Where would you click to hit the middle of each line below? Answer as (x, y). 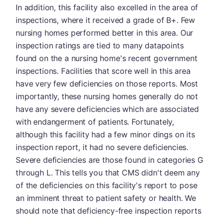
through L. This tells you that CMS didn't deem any (108, 172)
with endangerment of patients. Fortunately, (95, 121)
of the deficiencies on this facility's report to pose (107, 185)
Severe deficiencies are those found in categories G (109, 160)
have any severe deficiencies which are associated (108, 109)
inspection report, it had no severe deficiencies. (102, 147)
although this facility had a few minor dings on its (105, 134)
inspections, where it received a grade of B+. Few (106, 20)
